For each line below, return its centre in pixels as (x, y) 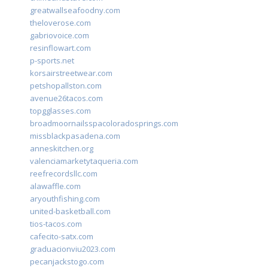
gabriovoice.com (60, 36)
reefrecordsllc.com (64, 174)
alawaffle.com (55, 186)
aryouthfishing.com (65, 199)
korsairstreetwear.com (71, 73)
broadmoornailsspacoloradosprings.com (104, 124)
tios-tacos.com (56, 224)
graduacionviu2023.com (73, 249)
